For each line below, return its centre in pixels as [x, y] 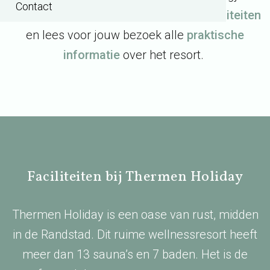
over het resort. [163, 55]
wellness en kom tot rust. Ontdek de [106, 15]
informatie [92, 55]
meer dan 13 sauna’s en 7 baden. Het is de [135, 254]
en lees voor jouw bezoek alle [106, 35]
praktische [215, 35]
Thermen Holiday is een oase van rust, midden [135, 215]
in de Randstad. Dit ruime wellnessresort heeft [135, 234]
